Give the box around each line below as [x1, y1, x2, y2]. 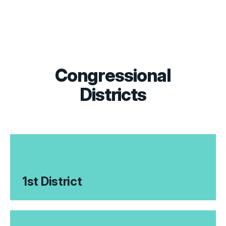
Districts [80, 84, 146, 105]
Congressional [54, 65, 172, 86]
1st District [22, 174, 82, 189]
